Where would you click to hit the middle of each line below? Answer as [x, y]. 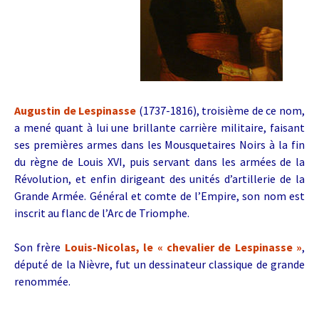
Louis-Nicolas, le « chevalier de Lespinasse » [183, 247]
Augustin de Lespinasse [75, 110]
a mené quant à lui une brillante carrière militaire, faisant [159, 127]
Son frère [40, 247]
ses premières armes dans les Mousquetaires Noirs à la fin [159, 145]
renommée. [42, 281]
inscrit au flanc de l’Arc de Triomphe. [103, 213]
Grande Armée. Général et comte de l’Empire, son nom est [159, 196]
